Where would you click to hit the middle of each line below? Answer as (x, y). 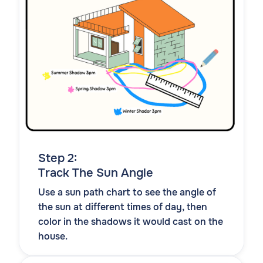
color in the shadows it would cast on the (131, 221)
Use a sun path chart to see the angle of (127, 192)
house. (53, 236)
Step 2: (59, 158)
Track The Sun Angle (96, 173)
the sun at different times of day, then (123, 207)
